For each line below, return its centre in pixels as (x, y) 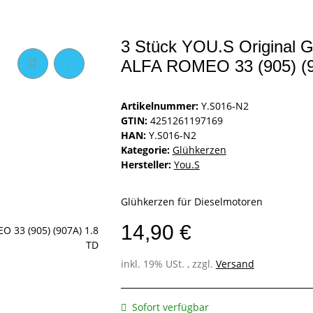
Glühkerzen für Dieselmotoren (191, 202)
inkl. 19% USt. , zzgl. (168, 264)
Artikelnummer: (161, 106)
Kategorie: (146, 150)
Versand (235, 264)
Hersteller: (146, 165)
